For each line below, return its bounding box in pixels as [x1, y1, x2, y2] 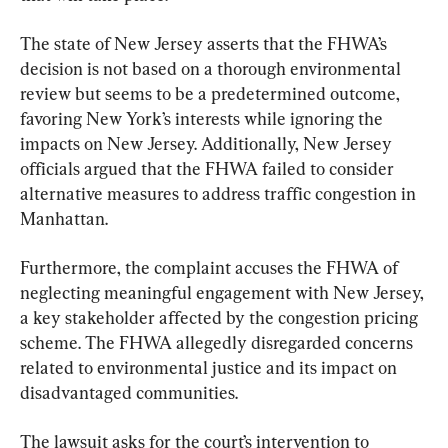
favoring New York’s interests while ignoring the [20, 108, 387, 130]
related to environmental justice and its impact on [20, 357, 401, 379]
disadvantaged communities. [20, 382, 238, 404]
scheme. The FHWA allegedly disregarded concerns [20, 332, 417, 354]
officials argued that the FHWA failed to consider [20, 158, 398, 180]
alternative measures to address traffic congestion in [20, 183, 420, 205]
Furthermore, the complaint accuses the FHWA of [20, 257, 402, 279]
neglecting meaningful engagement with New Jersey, [20, 282, 428, 304]
